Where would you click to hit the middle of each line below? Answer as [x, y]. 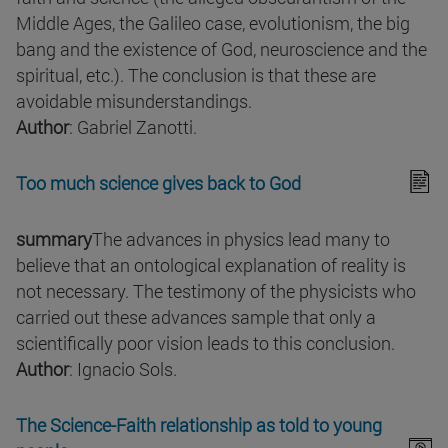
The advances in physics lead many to [241, 239]
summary [54, 239]
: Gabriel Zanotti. [133, 127]
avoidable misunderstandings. [134, 101]
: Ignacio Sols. [123, 369]
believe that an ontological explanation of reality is [211, 265]
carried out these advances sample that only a [196, 317]
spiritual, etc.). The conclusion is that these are [196, 75]
